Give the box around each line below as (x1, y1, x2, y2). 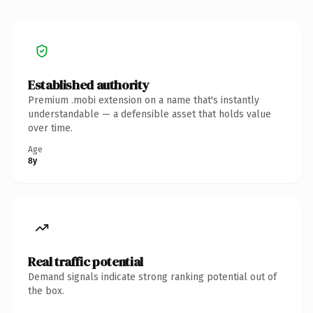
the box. (28, 284, 64, 297)
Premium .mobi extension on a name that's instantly (28, 94, 259, 106)
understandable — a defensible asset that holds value (28, 108, 271, 120)
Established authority (28, 75, 150, 94)
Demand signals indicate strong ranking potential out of (28, 270, 277, 283)
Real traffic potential (28, 252, 143, 270)
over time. (28, 122, 73, 134)
